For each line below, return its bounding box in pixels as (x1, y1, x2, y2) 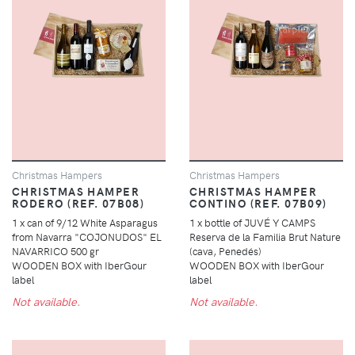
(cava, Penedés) (189, 244, 261, 258)
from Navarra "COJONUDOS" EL (12, 230, 162, 244)
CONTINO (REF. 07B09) (189, 195, 327, 212)
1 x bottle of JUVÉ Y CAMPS (189, 216, 315, 230)
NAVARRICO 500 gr (12, 244, 99, 258)
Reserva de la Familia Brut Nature (189, 230, 341, 244)
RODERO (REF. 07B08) (12, 195, 145, 212)
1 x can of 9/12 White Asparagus (12, 216, 158, 230)
